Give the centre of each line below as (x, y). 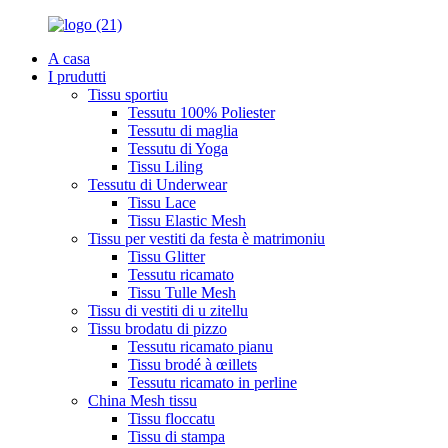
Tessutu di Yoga (178, 148)
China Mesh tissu (142, 400)
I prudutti (77, 76)
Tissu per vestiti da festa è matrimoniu (206, 238)
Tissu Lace (162, 202)
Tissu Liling (165, 166)
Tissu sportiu (128, 94)
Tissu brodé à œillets (192, 364)
